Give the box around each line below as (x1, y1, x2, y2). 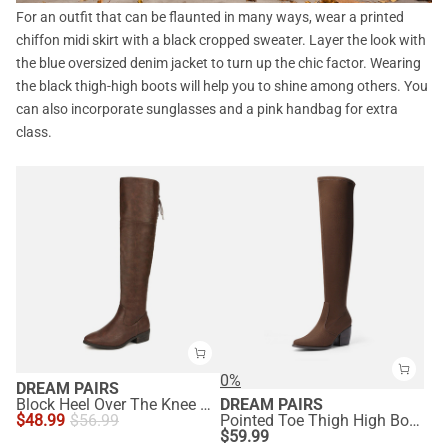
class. (16, 123, 52, 140)
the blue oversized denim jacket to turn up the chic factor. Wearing (16, 54, 421, 71)
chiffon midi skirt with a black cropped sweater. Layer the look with (16, 31, 426, 48)
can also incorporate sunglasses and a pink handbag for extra (16, 100, 398, 117)
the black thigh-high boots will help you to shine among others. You (16, 77, 428, 94)
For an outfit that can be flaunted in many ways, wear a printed (16, 8, 404, 25)
